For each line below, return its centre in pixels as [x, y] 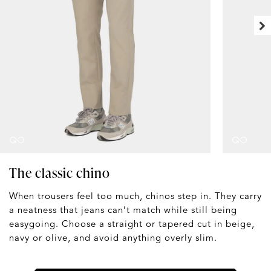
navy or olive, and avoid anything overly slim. [113, 238]
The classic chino [60, 173]
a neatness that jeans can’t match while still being [123, 210]
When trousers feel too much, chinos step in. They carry [135, 196]
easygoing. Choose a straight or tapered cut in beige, [132, 224]
